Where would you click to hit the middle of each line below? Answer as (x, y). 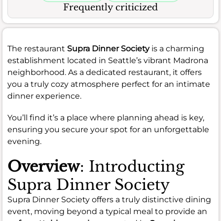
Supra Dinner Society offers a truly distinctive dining (109, 199)
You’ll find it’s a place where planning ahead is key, (106, 117)
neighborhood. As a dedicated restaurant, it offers (105, 72)
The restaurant (37, 48)
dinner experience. (44, 96)
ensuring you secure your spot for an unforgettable (108, 129)
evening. (24, 141)
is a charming (177, 48)
